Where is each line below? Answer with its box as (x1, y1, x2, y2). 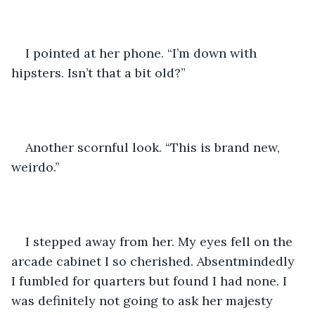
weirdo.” (11, 158, 63, 175)
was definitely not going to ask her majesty (11, 292, 276, 309)
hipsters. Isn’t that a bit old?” (11, 64, 189, 81)
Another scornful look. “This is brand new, (25, 139, 283, 155)
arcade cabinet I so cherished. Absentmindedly (11, 252, 298, 269)
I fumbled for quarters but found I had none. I (11, 272, 290, 289)
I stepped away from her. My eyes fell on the (25, 233, 296, 250)
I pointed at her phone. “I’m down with (25, 44, 260, 61)
